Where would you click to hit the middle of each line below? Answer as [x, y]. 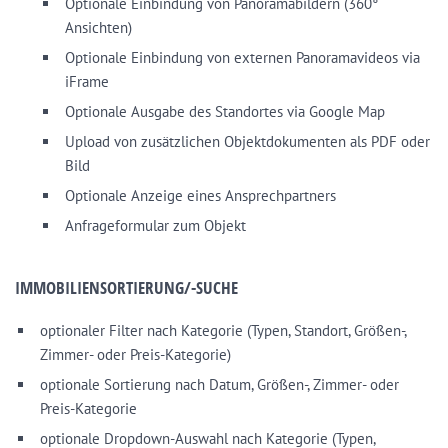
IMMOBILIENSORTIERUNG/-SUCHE [126, 287]
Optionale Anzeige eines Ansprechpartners [200, 195]
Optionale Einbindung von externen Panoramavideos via [242, 57]
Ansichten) [98, 27]
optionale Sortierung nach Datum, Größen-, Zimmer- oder [219, 384]
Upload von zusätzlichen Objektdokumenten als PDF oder [247, 141]
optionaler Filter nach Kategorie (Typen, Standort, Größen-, [223, 330]
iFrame [87, 81]
